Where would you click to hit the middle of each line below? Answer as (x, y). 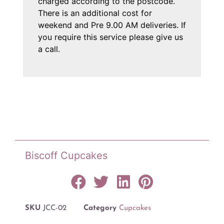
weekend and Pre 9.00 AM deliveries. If (112, 25)
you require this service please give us (110, 37)
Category (100, 208)
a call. (49, 49)
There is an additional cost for (95, 13)
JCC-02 (55, 208)
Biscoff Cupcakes (66, 156)
